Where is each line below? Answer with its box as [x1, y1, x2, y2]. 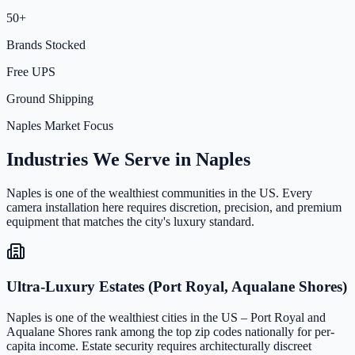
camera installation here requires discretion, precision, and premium [6, 200, 342, 214]
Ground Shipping [6, 91, 94, 105]
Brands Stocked [6, 37, 86, 52]
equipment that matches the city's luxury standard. [6, 214, 254, 228]
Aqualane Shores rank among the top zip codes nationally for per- [6, 325, 334, 339]
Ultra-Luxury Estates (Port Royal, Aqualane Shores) [6, 278, 347, 296]
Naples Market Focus [6, 118, 113, 132]
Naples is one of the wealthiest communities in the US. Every [6, 185, 312, 200]
